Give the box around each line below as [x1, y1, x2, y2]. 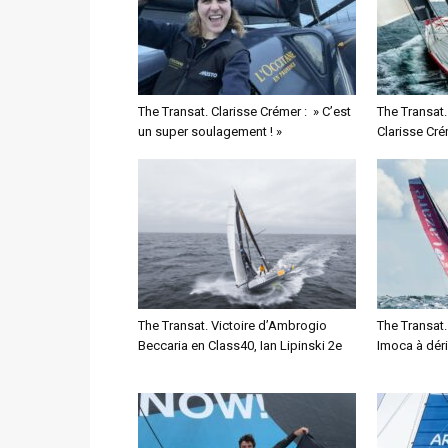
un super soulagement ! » [138, 124, 282, 139]
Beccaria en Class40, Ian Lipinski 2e [138, 338, 342, 353]
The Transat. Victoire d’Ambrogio [138, 318, 327, 333]
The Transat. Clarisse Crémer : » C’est [138, 104, 351, 119]
